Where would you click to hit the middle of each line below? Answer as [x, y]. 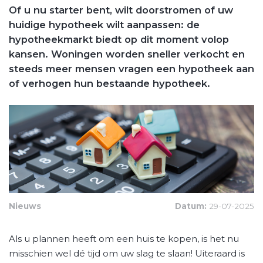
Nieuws [25, 206]
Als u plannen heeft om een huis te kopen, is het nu [124, 239]
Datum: [192, 206]
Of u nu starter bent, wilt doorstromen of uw [121, 10]
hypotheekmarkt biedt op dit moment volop [119, 39]
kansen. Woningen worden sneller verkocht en [127, 54]
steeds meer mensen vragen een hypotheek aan [131, 68]
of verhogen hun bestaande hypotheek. [109, 83]
